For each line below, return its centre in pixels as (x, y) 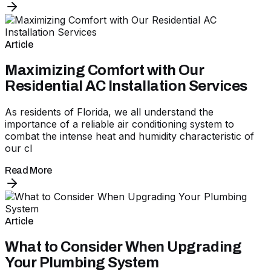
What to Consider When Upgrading (123, 247)
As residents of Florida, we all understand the (109, 112)
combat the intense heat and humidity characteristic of (129, 136)
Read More (29, 170)
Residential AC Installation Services (126, 86)
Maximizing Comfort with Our (105, 70)
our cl (18, 148)
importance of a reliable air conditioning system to (119, 124)
